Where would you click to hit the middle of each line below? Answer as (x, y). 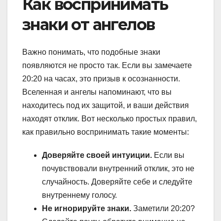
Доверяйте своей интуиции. (97, 155)
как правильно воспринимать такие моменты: (106, 132)
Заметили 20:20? (163, 209)
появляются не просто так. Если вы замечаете (107, 66)
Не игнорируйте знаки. (87, 209)
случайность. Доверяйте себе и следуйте (117, 182)
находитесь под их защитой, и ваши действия (106, 106)
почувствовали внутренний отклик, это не (118, 169)
